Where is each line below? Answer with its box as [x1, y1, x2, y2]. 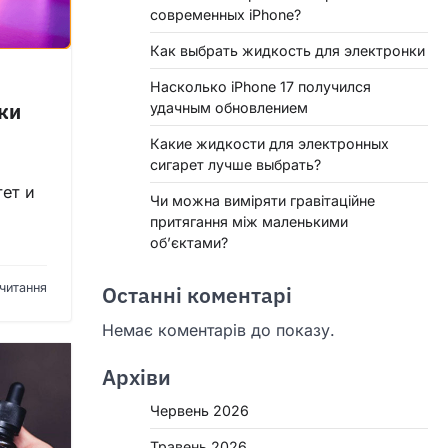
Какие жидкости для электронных [150, 135, 389, 152]
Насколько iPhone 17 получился [150, 78, 371, 95]
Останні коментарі [102, 282, 292, 309]
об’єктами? [150, 234, 228, 251]
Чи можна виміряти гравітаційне [150, 192, 375, 209]
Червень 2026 [150, 402, 249, 419]
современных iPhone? [150, 6, 301, 23]
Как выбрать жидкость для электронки [150, 42, 425, 59]
